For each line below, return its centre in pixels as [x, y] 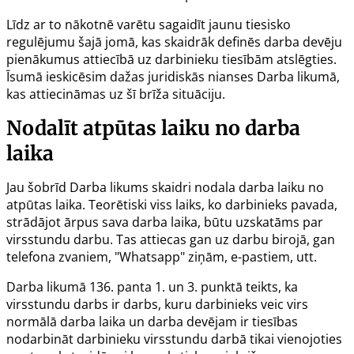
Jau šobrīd [38, 187]
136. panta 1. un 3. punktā [166, 286]
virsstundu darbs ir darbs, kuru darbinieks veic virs [157, 304]
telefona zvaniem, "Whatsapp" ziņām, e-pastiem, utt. [162, 256]
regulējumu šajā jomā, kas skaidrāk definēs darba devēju [174, 41]
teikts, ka [270, 286]
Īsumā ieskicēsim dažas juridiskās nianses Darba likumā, [173, 76]
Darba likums [109, 187]
